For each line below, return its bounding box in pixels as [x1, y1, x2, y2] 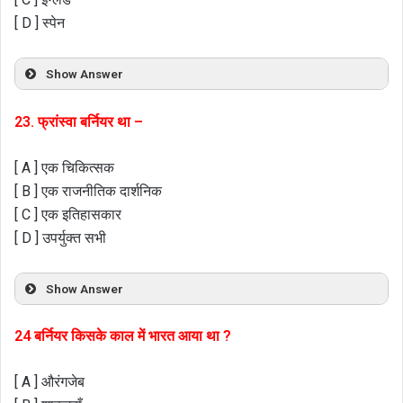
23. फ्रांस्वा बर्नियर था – [14, 112, 143, 130]
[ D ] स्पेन [14, 14, 65, 32]
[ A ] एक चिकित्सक [14, 158, 114, 176]
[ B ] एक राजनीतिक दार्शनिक [14, 182, 162, 200]
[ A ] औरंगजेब [14, 373, 85, 391]
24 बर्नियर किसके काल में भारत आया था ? [14, 327, 231, 345]
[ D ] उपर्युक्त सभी [14, 228, 106, 246]
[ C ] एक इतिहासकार [14, 205, 121, 223]
